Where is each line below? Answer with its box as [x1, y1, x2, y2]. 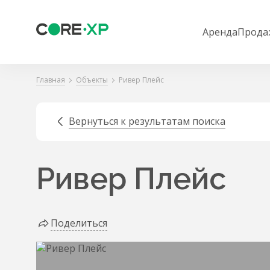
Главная [36, 75, 65, 85]
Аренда [202, 25, 237, 39]
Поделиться [51, 216, 107, 230]
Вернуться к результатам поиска [69, 115, 225, 128]
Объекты [76, 75, 108, 85]
